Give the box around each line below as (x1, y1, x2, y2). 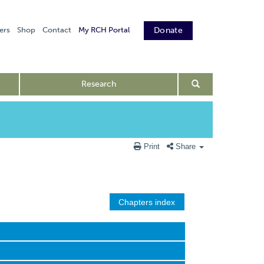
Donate (154, 25, 183, 35)
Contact (42, 25, 72, 34)
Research (81, 79, 116, 89)
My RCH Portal (78, 25, 130, 34)
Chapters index (118, 197, 176, 207)
